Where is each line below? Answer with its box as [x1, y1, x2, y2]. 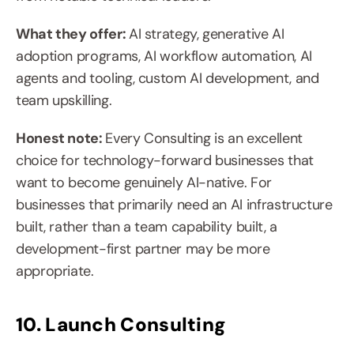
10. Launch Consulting [16, 312, 227, 337]
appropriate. [16, 262, 94, 281]
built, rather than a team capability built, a [16, 217, 277, 237]
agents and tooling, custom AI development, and [16, 69, 319, 88]
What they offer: [16, 24, 129, 44]
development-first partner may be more [16, 239, 270, 259]
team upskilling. [16, 91, 112, 111]
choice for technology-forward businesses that [16, 151, 314, 171]
